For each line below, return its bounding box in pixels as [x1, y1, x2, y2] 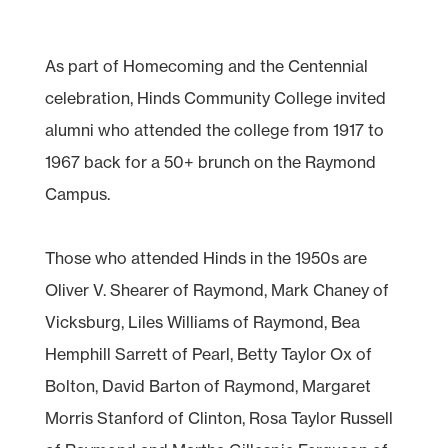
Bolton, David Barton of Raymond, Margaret [44, 375, 371, 396]
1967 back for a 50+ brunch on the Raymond [44, 151, 376, 172]
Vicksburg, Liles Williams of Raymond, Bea [44, 311, 360, 332]
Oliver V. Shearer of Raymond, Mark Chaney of [44, 279, 389, 300]
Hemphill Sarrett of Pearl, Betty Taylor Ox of [44, 343, 372, 364]
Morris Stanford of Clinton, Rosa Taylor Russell [44, 407, 393, 428]
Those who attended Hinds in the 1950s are [44, 247, 367, 268]
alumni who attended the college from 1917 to [44, 119, 384, 140]
